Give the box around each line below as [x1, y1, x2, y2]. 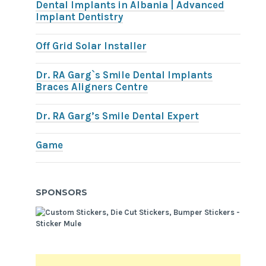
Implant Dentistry [36, 11, 123, 23]
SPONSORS [36, 187, 88, 198]
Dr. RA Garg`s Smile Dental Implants [36, 69, 213, 81]
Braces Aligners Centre [36, 81, 148, 93]
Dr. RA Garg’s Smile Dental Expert [36, 110, 199, 122]
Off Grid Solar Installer [36, 40, 147, 52]
